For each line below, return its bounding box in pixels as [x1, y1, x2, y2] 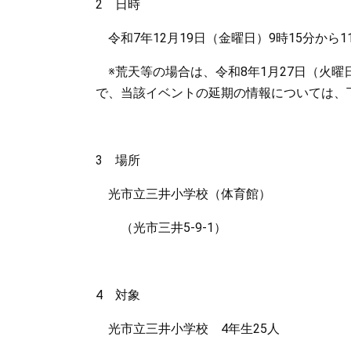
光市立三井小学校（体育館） [96, 186, 271, 201]
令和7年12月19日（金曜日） [96, 31, 269, 45]
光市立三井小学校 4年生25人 [96, 321, 280, 336]
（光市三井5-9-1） [96, 220, 226, 235]
